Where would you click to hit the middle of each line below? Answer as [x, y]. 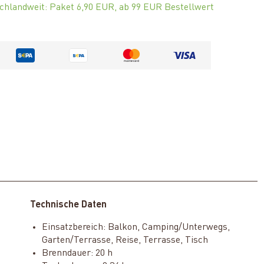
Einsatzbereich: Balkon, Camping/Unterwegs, [136, 228]
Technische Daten [68, 205]
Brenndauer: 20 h [77, 254]
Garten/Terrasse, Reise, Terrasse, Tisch [125, 241]
